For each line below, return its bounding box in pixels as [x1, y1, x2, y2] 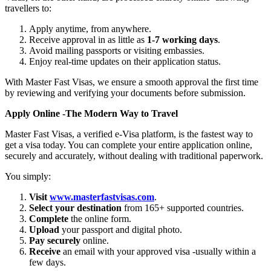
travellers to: [5, 2, 51, 13]
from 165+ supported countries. [122, 202, 244, 213]
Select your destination [29, 202, 122, 213]
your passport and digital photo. [59, 224, 182, 235]
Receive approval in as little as [29, 34, 147, 45]
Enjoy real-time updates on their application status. [29, 56, 221, 67]
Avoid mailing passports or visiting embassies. [29, 45, 204, 56]
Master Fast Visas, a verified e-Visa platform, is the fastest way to [5, 128, 253, 139]
